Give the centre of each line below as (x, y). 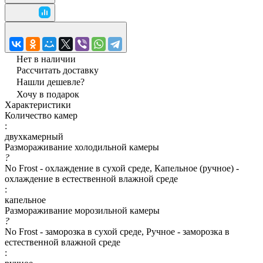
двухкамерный (34, 136)
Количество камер (41, 115)
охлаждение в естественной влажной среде (91, 178)
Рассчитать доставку (58, 70)
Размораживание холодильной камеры (82, 147)
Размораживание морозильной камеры (82, 210)
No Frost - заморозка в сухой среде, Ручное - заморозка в (117, 231)
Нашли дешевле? (50, 82)
